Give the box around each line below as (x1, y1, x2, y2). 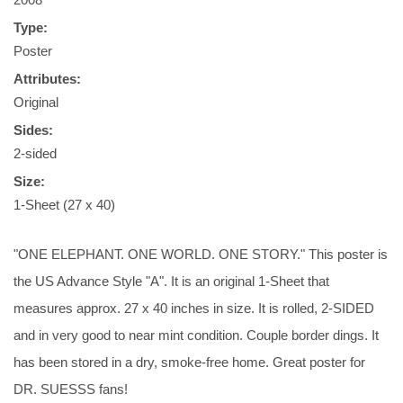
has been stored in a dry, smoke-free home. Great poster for (13, 354, 365, 370)
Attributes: (13, 71, 81, 86)
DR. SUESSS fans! (13, 381, 128, 397)
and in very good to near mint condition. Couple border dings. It (13, 327, 379, 343)
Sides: (13, 122, 53, 138)
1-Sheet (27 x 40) (13, 197, 115, 212)
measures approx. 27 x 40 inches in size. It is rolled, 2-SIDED (13, 300, 374, 316)
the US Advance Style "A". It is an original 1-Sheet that (13, 273, 329, 289)
